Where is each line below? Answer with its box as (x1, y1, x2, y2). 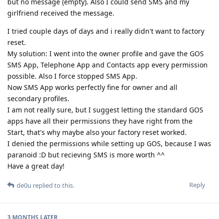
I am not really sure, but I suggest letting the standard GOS (7, 105, 203, 114)
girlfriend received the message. (7, 8, 114, 18)
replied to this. (31, 180, 74, 190)
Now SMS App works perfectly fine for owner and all (7, 82, 177, 92)
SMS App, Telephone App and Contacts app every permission (7, 60, 208, 69)
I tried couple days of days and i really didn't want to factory (7, 26, 204, 36)
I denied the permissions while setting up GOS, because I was (7, 138, 211, 148)
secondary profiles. (7, 93, 69, 103)
